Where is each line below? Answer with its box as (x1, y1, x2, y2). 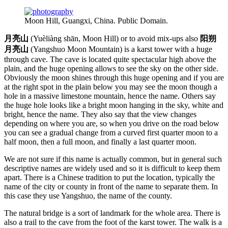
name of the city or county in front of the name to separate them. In (4, 182, 218, 191)
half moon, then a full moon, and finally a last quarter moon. (4, 137, 196, 147)
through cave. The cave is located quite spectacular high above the (4, 55, 216, 64)
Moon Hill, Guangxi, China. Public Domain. (24, 16, 168, 25)
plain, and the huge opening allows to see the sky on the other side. (4, 64, 218, 73)
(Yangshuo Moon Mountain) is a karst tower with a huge (28, 45, 212, 54)
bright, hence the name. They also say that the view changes (4, 110, 196, 119)
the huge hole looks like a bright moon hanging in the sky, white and (4, 101, 223, 110)
